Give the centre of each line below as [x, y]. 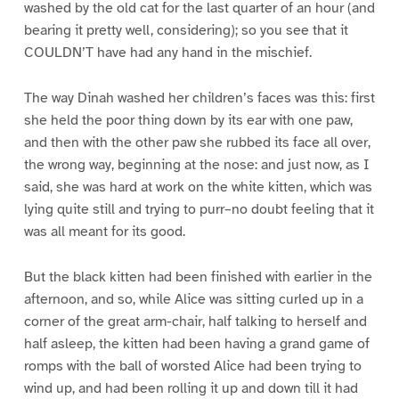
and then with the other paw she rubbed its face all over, [197, 143]
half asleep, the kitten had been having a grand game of [196, 344]
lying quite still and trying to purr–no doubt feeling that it [199, 210]
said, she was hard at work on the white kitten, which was [198, 187]
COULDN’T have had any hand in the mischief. [167, 53]
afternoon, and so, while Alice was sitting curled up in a [193, 300]
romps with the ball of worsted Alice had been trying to [192, 366]
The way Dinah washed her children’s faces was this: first [199, 98]
